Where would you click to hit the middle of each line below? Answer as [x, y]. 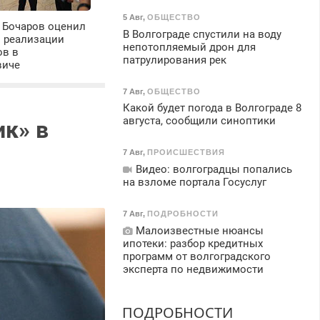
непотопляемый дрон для [189, 47]
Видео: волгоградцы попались [212, 169]
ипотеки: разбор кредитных [192, 243]
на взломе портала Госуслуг [194, 182]
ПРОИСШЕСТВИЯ [186, 152]
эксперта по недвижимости [193, 269]
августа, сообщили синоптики [199, 121]
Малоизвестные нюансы [198, 230]
